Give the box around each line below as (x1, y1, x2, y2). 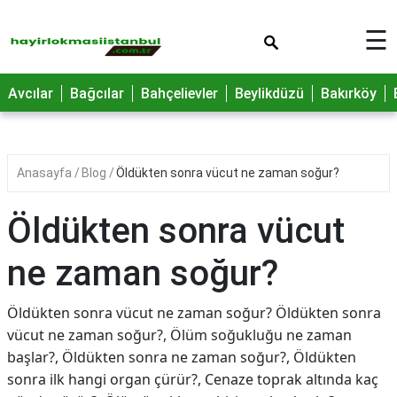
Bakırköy (321, 85, 377, 102)
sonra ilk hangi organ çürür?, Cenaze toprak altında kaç (7, 370, 378, 389)
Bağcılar (70, 85, 124, 102)
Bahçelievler (141, 85, 218, 102)
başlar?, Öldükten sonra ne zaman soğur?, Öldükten (7, 347, 356, 367)
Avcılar (8, 85, 53, 102)
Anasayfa (17, 166, 74, 180)
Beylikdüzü (235, 85, 304, 102)
